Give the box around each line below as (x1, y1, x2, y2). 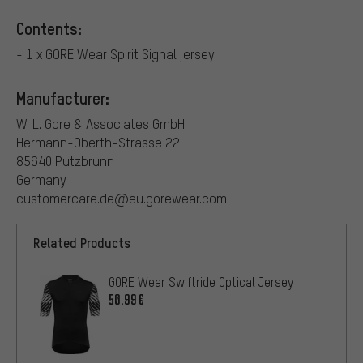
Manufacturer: (16, 87, 109, 109)
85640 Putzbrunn (16, 152, 114, 169)
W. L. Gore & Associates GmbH (16, 114, 185, 132)
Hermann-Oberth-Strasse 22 (16, 133, 180, 151)
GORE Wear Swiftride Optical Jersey (109, 273, 293, 290)
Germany (16, 170, 66, 188)
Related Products (33, 233, 130, 251)
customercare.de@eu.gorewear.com (16, 189, 227, 207)
